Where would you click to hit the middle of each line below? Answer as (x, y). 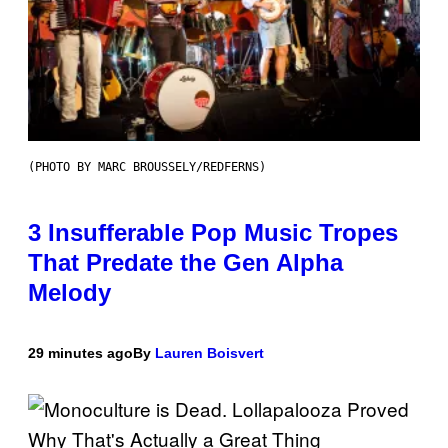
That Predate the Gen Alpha (185, 263)
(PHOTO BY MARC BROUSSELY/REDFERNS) (147, 167)
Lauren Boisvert (209, 353)
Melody (69, 293)
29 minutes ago (80, 353)
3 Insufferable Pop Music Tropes (213, 233)
